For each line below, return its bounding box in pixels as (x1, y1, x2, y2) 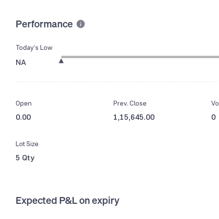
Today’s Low (16, 43, 52, 52)
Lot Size (16, 139, 39, 149)
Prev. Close (113, 99, 147, 108)
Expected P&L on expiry (16, 194, 119, 207)
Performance (16, 17, 73, 30)
